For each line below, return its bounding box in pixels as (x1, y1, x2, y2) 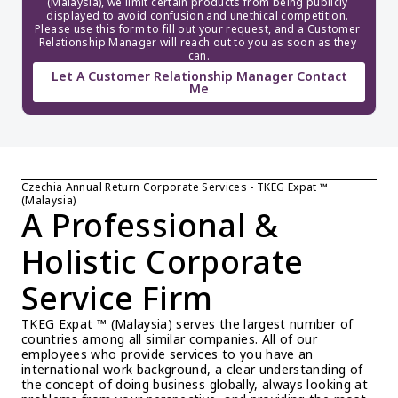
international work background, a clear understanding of (21, 361, 363, 378)
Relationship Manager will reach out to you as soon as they (38, 35, 356, 50)
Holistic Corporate (21, 240, 304, 283)
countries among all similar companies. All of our (21, 330, 318, 347)
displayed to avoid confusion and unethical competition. (46, 8, 349, 23)
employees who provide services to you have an (21, 346, 314, 362)
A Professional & (21, 203, 279, 247)
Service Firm (21, 276, 213, 320)
